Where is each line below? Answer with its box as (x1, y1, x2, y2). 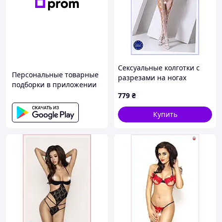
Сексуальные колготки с (118, 63, 200, 72)
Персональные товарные (12, 70, 99, 79)
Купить (153, 110, 177, 119)
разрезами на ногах (118, 73, 186, 82)
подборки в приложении (12, 80, 97, 89)
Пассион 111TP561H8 (118, 83, 189, 92)
